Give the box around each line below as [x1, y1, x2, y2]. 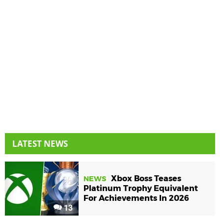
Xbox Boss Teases [111, 174, 181, 184]
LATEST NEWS [12, 137, 68, 149]
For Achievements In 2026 [83, 193, 189, 203]
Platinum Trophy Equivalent [83, 184, 198, 193]
